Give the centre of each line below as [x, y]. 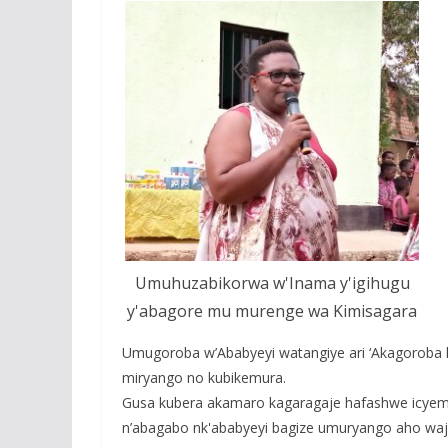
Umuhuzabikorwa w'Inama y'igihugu [272, 283]
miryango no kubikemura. [204, 378]
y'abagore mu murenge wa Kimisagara [272, 311]
